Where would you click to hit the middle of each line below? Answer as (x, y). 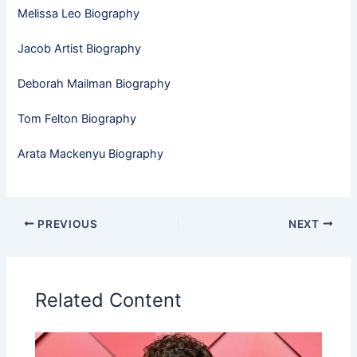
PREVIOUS (66, 224)
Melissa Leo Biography (79, 13)
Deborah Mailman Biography (94, 83)
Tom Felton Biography (77, 118)
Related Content (109, 300)
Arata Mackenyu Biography (91, 153)
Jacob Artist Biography (80, 48)
